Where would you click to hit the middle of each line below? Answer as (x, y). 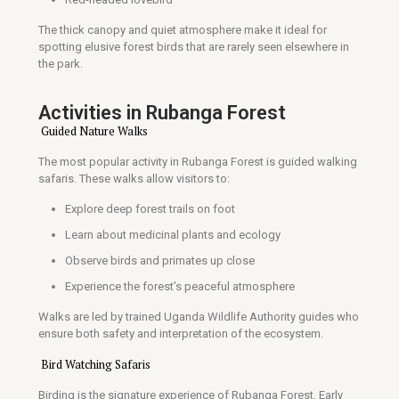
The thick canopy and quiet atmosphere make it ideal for (183, 30)
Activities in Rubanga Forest (162, 113)
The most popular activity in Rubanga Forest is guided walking (198, 162)
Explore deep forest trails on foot (150, 209)
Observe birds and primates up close (160, 261)
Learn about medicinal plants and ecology (173, 235)
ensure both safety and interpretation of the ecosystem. (181, 334)
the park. (61, 64)
